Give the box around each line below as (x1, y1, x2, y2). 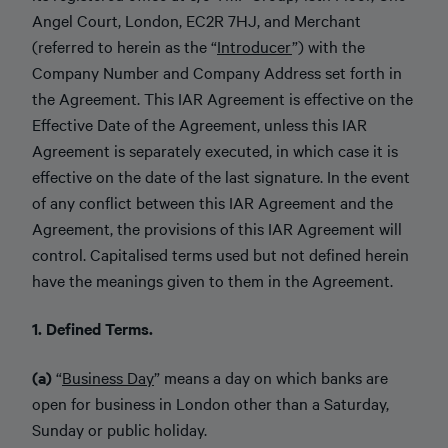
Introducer (217, 34, 292, 57)
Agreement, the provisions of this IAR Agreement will (32, 216, 402, 239)
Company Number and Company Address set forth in (32, 60, 402, 83)
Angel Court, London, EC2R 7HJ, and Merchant (32, 8, 361, 31)
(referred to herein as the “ (32, 34, 217, 57)
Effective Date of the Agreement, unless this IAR (32, 112, 367, 135)
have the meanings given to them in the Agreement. (32, 268, 393, 291)
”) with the (292, 34, 365, 57)
